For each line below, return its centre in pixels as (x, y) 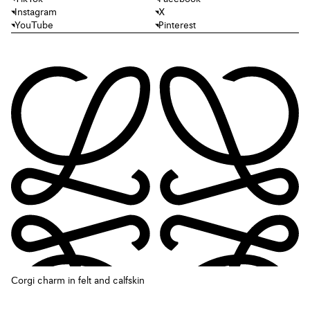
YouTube (34, 26)
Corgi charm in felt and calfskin (78, 281)
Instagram (36, 13)
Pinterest (177, 26)
